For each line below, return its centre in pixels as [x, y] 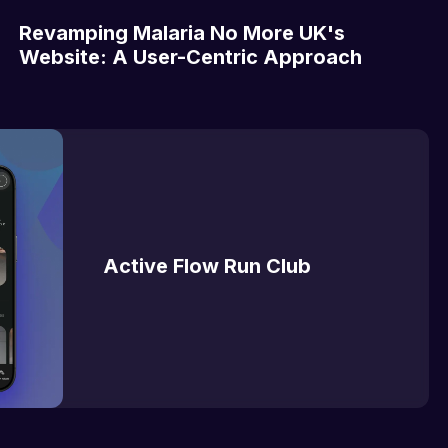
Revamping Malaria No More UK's [181, 33]
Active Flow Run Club [206, 266]
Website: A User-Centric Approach [190, 57]
